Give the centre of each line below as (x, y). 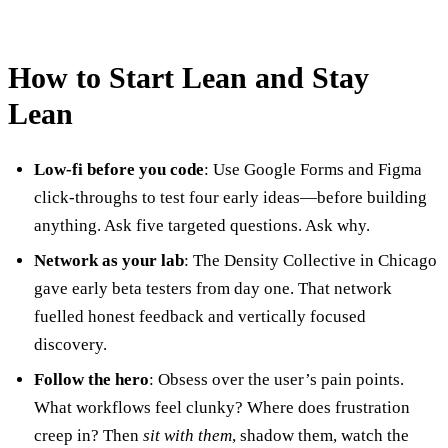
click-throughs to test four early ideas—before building (230, 198)
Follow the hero (91, 380)
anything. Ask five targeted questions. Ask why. (201, 226)
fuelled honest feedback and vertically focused (199, 317)
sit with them (187, 436)
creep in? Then (88, 436)
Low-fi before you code (118, 170)
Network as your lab (108, 261)
